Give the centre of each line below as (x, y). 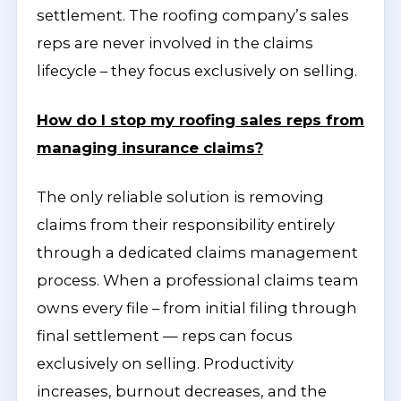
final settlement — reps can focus (165, 336)
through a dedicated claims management (197, 252)
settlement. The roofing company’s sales (193, 15)
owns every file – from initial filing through (197, 308)
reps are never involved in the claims (175, 43)
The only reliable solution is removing (180, 197)
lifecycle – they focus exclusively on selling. (197, 71)
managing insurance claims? (150, 148)
